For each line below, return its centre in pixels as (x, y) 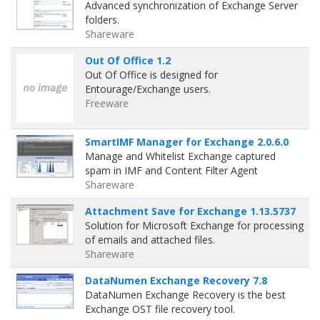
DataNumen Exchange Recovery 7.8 (176, 280)
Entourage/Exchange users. (148, 89)
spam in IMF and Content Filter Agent (171, 170)
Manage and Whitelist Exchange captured (180, 156)
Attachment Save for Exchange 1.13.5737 (190, 211)
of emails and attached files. (150, 240)
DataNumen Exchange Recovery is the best (185, 295)
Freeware (107, 103)
